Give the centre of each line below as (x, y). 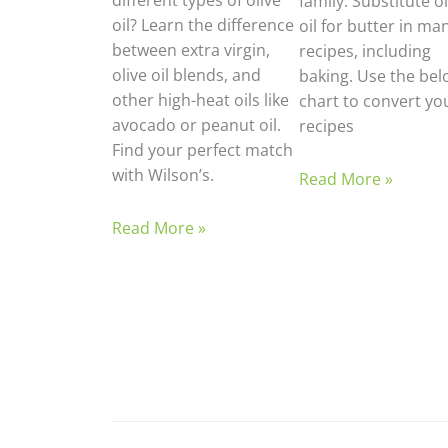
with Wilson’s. (163, 175)
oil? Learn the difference (203, 25)
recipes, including (364, 51)
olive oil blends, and (186, 75)
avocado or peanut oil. (196, 125)
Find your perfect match (202, 150)
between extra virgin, (191, 50)
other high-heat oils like (200, 100)
